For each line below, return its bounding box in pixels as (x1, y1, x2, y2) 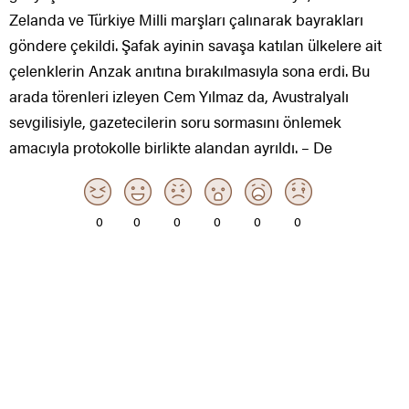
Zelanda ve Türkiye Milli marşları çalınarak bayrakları (9, 8, 363, 31)
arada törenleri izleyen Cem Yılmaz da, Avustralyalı (9, 85, 349, 108)
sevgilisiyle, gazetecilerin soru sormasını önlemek (9, 110, 341, 133)
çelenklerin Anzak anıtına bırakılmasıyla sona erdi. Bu (9, 59, 370, 82)
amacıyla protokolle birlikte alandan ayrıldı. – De (9, 136, 332, 159)
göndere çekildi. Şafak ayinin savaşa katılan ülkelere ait (9, 34, 382, 57)
